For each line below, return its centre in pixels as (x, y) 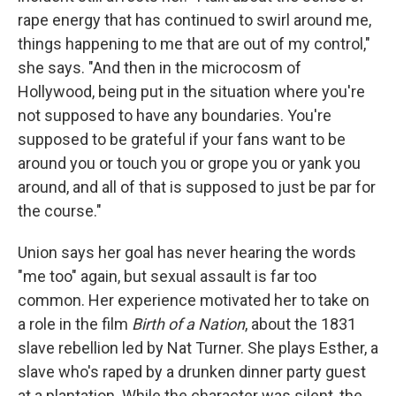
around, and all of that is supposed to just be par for (197, 187)
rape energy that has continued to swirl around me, (194, 20)
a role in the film (75, 324)
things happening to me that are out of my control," (194, 44)
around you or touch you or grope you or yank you (189, 164)
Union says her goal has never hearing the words (187, 253)
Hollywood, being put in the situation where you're (191, 92)
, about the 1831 (301, 324)
